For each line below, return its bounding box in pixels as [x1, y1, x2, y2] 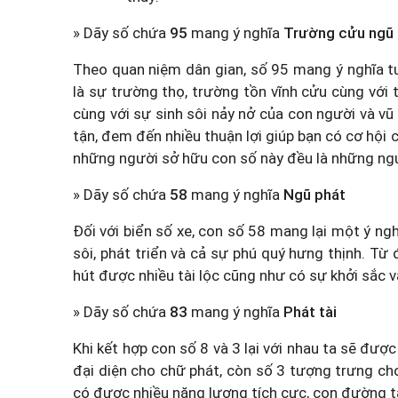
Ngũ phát [283, 186, 346, 203]
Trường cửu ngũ [283, 24, 394, 42]
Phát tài [283, 303, 337, 321]
